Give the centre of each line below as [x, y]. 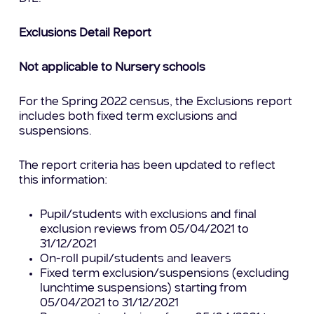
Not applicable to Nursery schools [112, 68]
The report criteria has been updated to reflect [148, 166]
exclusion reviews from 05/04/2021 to [145, 230]
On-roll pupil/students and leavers [136, 259]
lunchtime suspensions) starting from [144, 289]
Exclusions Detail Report [86, 34]
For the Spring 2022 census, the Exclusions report [156, 102]
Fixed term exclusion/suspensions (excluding [165, 274]
